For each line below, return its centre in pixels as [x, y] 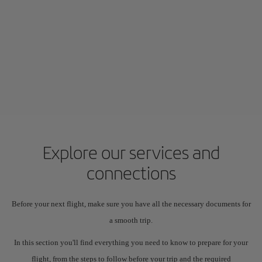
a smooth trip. [131, 220]
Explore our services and [131, 152]
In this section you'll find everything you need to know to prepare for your [131, 242]
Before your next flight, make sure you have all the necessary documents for [131, 204]
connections [131, 173]
